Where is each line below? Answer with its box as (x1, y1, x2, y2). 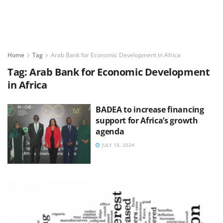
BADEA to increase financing (96, 104, 204, 115)
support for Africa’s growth (96, 115, 198, 126)
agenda (96, 126, 124, 137)
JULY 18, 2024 (100, 141, 135, 148)
